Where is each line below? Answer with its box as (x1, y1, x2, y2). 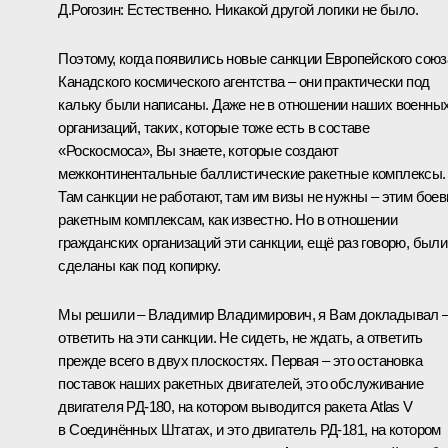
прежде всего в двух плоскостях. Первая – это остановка (58, 351, 422, 369)
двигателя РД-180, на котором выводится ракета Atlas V (58, 397, 413, 415)
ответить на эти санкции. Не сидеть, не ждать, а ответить (58, 328, 423, 346)
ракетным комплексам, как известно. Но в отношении (58, 210, 397, 228)
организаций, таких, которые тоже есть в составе (58, 118, 370, 136)
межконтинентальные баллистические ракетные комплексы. (58, 164, 446, 182)
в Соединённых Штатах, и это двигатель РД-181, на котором (58, 420, 441, 438)
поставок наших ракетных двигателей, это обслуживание (58, 374, 424, 392)
